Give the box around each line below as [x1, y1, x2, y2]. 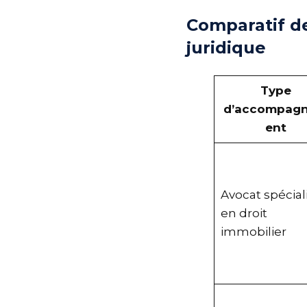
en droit [225, 206, 273, 220]
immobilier [225, 224, 292, 238]
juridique [192, 37, 271, 58]
